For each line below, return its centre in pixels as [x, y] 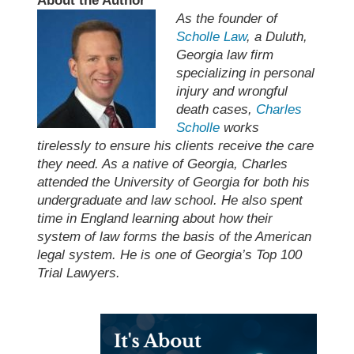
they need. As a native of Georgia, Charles [163, 164]
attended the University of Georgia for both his [174, 182]
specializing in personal [245, 73]
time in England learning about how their [155, 218]
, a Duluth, [277, 36]
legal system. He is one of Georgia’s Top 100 [170, 254]
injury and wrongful [232, 91]
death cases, [216, 109]
